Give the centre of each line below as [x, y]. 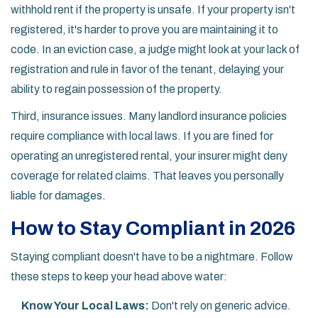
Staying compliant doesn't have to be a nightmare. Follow [152, 257]
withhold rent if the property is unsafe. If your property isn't [153, 10]
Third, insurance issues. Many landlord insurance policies [149, 116]
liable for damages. [58, 196]
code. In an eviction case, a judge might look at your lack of [155, 50]
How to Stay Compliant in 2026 [153, 229]
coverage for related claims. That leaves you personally [147, 176]
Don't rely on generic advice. [220, 306]
